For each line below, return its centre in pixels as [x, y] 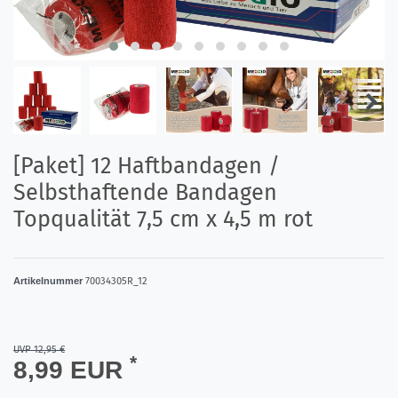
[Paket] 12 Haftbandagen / [147, 165]
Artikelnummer [49, 280]
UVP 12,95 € [39, 349]
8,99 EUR [72, 370]
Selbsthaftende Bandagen [145, 192]
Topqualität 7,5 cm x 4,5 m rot [163, 219]
